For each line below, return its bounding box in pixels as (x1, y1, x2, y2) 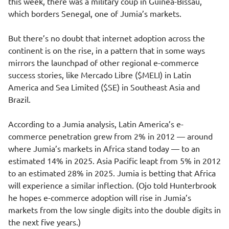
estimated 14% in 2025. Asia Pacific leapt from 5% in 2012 (8, 155, 221, 166)
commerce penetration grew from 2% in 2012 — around (8, 131, 213, 141)
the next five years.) (8, 217, 81, 227)
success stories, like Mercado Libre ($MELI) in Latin (8, 70, 191, 80)
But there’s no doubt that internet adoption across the (8, 33, 205, 43)
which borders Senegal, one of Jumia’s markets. (8, 8, 181, 18)
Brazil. (8, 94, 31, 104)
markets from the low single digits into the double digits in (8, 204, 221, 215)
